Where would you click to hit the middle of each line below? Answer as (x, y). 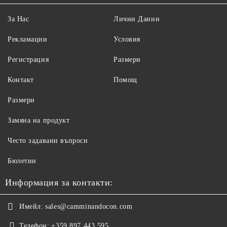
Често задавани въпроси (48, 141)
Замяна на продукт (39, 121)
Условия (127, 40)
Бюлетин (22, 161)
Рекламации (28, 40)
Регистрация (28, 60)
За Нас (18, 19)
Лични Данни (137, 19)
